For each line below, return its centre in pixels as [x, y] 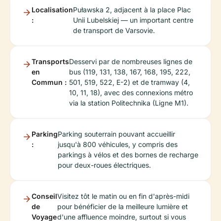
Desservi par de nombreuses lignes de [131, 62]
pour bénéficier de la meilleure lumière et [123, 207]
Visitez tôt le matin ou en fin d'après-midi [123, 196]
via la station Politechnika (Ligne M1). [129, 103]
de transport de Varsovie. [114, 31]
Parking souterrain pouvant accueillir [116, 134]
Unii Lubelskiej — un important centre [133, 20]
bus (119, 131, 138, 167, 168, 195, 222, [130, 72]
